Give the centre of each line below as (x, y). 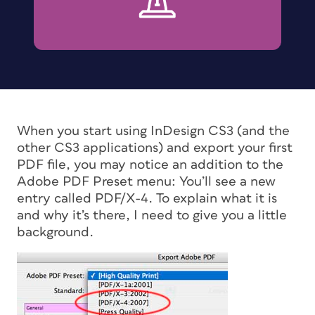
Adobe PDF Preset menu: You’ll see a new (146, 181)
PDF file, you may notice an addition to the (150, 165)
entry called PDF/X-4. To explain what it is (147, 198)
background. (55, 232)
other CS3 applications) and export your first (155, 148)
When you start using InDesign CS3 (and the (153, 131)
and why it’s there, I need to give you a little (152, 215)
